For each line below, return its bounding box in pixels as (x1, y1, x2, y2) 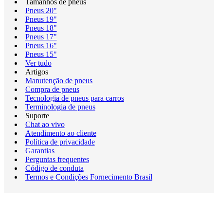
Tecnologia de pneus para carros (25, 94, 124, 102)
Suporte (25, 111, 49, 120)
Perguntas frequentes (25, 155, 89, 163)
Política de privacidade (25, 138, 95, 146)
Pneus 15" (25, 50, 57, 58)
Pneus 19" (25, 15, 57, 23)
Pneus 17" (25, 33, 57, 41)
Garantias (25, 146, 54, 155)
